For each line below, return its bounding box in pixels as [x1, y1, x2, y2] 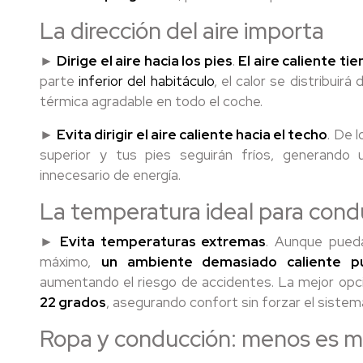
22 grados [40, 293, 106, 311]
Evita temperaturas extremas [59, 233, 267, 250]
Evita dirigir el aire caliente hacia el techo [57, 126, 328, 143]
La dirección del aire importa [40, 15, 324, 46]
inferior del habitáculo [79, 72, 214, 90]
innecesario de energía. [40, 166, 181, 184]
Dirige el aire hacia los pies [57, 52, 233, 70]
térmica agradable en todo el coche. [40, 92, 263, 110]
